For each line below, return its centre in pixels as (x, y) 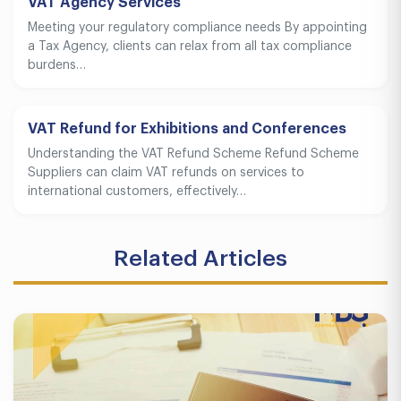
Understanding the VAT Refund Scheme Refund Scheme (193, 154)
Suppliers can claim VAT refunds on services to (166, 173)
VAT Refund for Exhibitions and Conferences (187, 129)
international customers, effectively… (137, 192)
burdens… (57, 65)
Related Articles (200, 258)
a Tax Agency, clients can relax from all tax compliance (190, 47)
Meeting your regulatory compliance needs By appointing (197, 28)
